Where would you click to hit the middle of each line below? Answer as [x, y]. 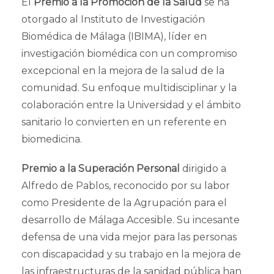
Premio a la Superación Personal [101, 168]
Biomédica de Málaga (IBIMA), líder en [114, 36]
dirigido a [203, 168]
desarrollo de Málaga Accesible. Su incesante [131, 220]
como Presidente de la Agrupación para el [124, 202]
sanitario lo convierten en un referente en [124, 122]
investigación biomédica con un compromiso [129, 53]
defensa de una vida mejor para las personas [129, 237]
